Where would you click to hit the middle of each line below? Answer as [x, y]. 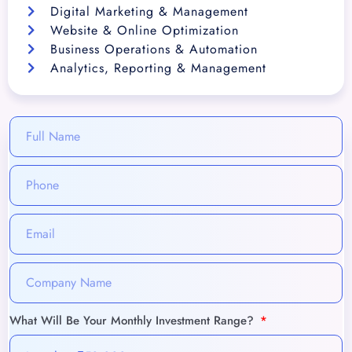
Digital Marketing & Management [149, 12]
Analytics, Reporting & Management [158, 68]
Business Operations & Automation [154, 49]
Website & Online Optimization [144, 31]
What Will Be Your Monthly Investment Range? [134, 321]
